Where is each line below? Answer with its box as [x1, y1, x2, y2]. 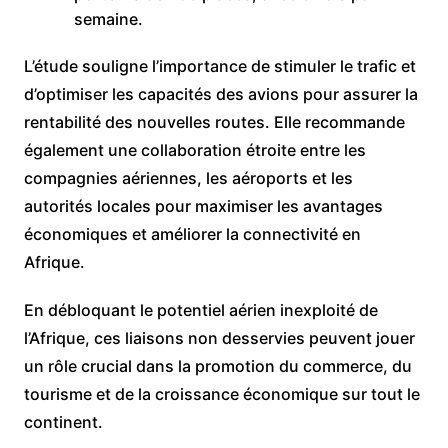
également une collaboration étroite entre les [23, 139, 366, 160]
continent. [23, 411, 103, 432]
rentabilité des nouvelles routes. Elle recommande [23, 111, 405, 132]
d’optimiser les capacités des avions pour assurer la [23, 83, 418, 104]
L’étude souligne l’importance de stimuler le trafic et [23, 55, 416, 76]
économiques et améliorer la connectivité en [23, 223, 361, 244]
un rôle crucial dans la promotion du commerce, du [23, 355, 412, 376]
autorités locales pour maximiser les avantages [23, 195, 383, 216]
